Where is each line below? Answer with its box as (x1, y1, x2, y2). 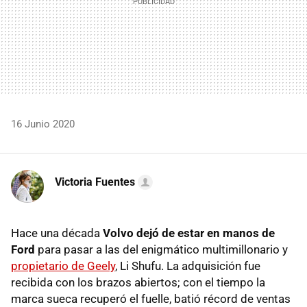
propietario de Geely (11, 258, 115, 273)
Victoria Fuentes (55, 175, 135, 188)
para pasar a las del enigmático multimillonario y (35, 242, 288, 256)
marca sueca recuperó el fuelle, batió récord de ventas (11, 291, 291, 306)
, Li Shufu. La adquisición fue (115, 258, 260, 273)
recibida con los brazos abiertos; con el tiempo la (11, 275, 265, 289)
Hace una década (11, 225, 103, 240)
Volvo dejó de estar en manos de (103, 225, 275, 240)
